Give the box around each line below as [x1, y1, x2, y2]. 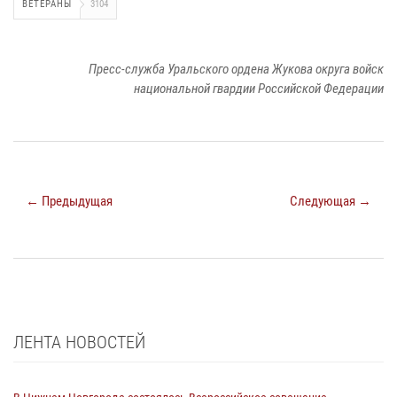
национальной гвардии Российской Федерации [134, 80, 384, 97]
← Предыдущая [26, 192, 113, 209]
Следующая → [290, 192, 371, 209]
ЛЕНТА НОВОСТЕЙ [13, 331, 145, 353]
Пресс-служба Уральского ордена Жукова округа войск [89, 60, 384, 77]
